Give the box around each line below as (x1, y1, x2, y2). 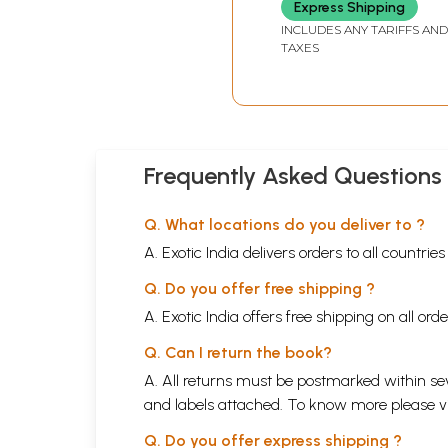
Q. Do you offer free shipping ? (144, 279, 375, 299)
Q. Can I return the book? (144, 343, 332, 363)
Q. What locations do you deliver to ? (144, 215, 425, 235)
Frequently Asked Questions (144, 161, 442, 191)
